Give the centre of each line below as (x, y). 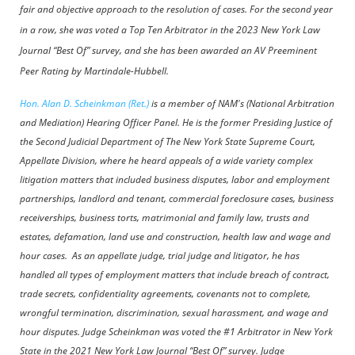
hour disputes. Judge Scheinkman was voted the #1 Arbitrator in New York (176, 332)
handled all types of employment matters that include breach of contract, (175, 275)
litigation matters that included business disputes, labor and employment (175, 179)
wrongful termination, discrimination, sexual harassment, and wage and (174, 313)
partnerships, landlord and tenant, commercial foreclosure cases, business (177, 198)
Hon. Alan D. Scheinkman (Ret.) (84, 103)
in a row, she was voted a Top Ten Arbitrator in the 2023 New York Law (170, 30)
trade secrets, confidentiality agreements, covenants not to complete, (165, 294)
